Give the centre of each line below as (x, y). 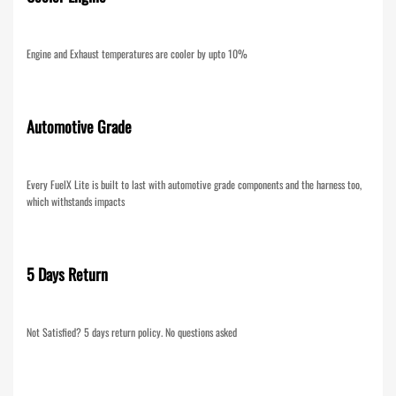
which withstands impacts (76, 201)
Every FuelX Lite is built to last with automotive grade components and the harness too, (194, 184)
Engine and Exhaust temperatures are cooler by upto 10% (137, 53)
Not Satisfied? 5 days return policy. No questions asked (132, 331)
